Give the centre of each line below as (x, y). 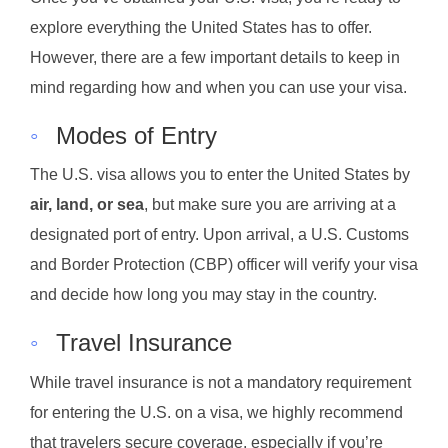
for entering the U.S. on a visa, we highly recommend (216, 413)
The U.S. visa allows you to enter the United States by (220, 175)
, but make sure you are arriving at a (270, 205)
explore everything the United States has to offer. (201, 27)
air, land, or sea (87, 205)
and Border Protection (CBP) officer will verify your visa (224, 265)
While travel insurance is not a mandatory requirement (220, 383)
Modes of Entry (136, 135)
